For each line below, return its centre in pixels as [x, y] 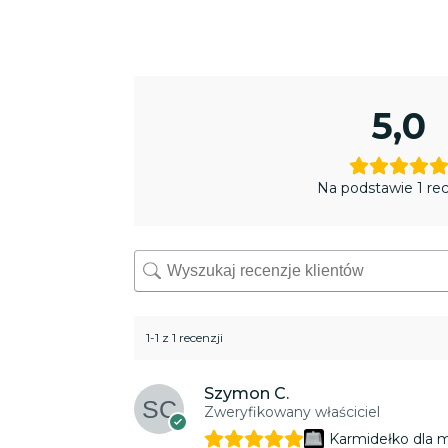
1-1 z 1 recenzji [185, 338]
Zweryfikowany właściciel [292, 411]
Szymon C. [247, 393]
